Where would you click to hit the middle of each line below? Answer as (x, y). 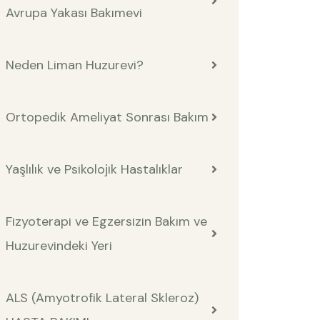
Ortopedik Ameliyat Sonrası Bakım (107, 117)
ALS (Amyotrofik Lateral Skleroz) (102, 298)
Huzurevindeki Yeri (59, 246)
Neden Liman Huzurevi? (75, 65)
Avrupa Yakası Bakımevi (74, 13)
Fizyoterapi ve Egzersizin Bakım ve (106, 222)
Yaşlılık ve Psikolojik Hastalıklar (94, 170)
